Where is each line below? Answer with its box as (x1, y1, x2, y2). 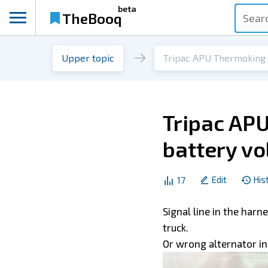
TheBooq (62, 9, 122, 27)
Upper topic (62, 52, 114, 63)
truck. (163, 221, 191, 233)
